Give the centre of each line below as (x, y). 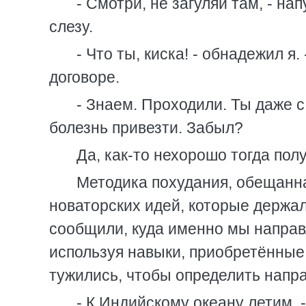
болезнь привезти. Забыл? (146, 128)
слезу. (71, 27)
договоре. (84, 77)
